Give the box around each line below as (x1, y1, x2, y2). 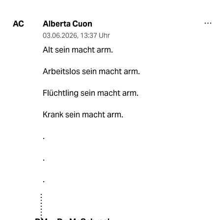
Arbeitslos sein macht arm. (42, 66, 140, 77)
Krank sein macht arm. (42, 109, 123, 120)
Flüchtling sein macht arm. (42, 87, 138, 98)
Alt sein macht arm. (42, 44, 113, 55)
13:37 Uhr (80, 30, 110, 40)
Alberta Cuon (42, 18, 92, 29)
